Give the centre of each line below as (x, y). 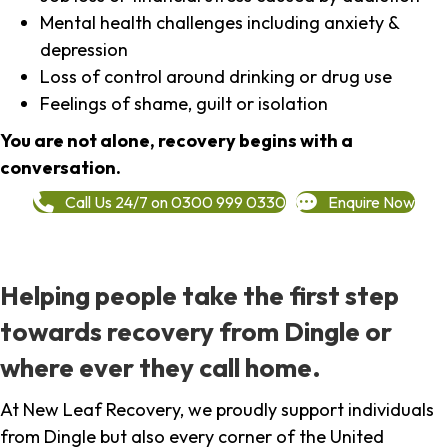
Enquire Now (371, 201)
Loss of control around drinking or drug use (216, 77)
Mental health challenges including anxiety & (219, 23)
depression (84, 50)
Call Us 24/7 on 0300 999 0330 (175, 201)
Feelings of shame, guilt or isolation (184, 104)
